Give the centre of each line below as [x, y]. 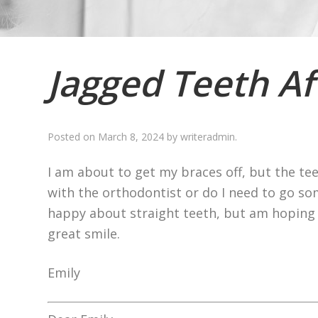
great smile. [84, 234]
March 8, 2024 [131, 137]
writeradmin [208, 137]
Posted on [73, 137]
